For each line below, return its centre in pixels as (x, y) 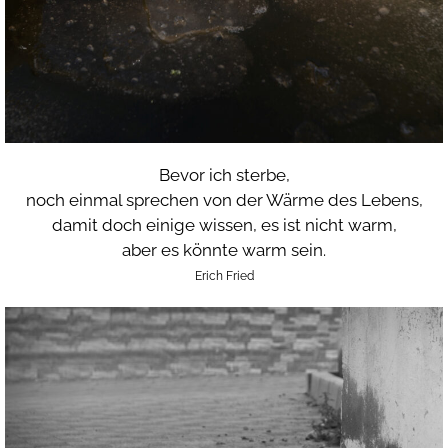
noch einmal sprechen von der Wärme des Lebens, (224, 199)
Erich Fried (224, 276)
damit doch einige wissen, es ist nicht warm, (224, 224)
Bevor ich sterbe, (224, 174)
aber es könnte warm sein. (224, 249)
